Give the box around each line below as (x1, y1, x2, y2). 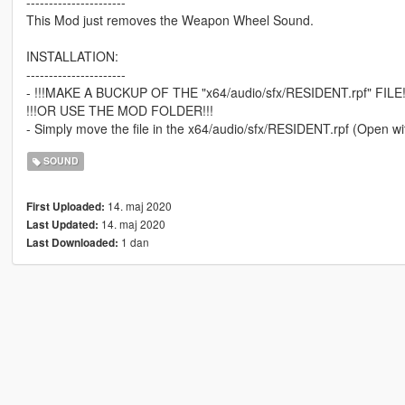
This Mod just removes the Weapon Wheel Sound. (25, 10, 314, 29)
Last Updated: (25, 216, 99, 232)
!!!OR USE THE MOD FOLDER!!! (25, 100, 213, 119)
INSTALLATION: (25, 46, 118, 65)
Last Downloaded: (25, 234, 118, 250)
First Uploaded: (25, 198, 105, 214)
